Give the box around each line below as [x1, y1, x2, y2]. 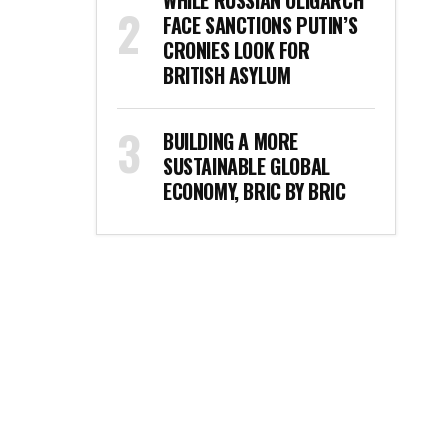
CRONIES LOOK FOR [163, 35, 310, 65]
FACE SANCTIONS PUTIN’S [163, 10, 358, 40]
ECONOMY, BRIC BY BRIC [163, 176, 346, 206]
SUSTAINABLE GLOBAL [163, 151, 330, 181]
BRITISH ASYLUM [163, 60, 291, 90]
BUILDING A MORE [163, 126, 298, 156]
